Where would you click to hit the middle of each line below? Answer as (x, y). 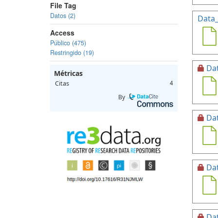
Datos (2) (63, 16)
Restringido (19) (72, 53)
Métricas (68, 73)
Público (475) (68, 43)
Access (62, 33)
